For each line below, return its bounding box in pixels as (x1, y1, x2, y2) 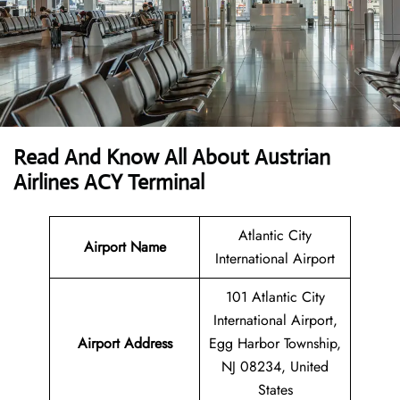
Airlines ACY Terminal (13, 169, 204, 196)
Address (123, 333, 172, 354)
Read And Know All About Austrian (13, 144, 330, 171)
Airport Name (83, 237, 166, 258)
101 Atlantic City (225, 287, 325, 308)
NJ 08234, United (221, 356, 329, 378)
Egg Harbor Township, (209, 333, 341, 354)
